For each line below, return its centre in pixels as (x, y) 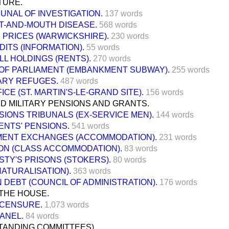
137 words (124, 13)
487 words (79, 81)
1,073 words (67, 204)
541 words (90, 126)
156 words (165, 92)
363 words (92, 171)
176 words (178, 182)
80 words (130, 159)
